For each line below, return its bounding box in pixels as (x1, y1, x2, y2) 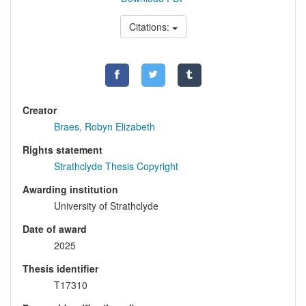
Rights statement (23, 143, 102, 157)
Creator (23, 103, 57, 117)
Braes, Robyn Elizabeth (54, 120, 155, 134)
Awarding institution (23, 182, 118, 197)
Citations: (128, 20, 172, 34)
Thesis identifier (23, 262, 98, 276)
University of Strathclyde (54, 199, 158, 213)
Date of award (23, 222, 87, 236)
